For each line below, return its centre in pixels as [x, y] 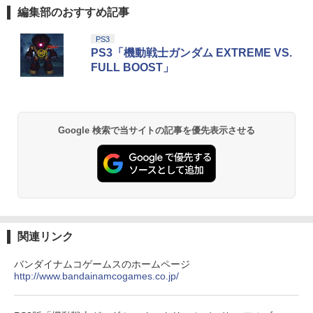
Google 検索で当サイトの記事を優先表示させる [156, 131]
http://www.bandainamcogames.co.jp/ [96, 276]
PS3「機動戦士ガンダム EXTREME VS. [191, 53]
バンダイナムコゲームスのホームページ [102, 264]
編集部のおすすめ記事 [73, 13]
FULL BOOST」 [132, 68]
